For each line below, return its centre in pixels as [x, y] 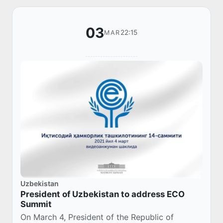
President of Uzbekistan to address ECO [103, 194]
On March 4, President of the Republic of [97, 217]
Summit [36, 204]
